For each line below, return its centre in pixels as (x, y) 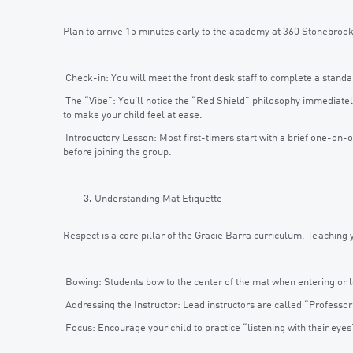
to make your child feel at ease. (133, 115)
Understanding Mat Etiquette (158, 199)
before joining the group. (117, 153)
